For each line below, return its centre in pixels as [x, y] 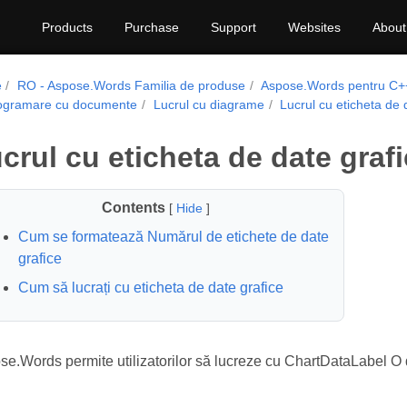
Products [67, 27]
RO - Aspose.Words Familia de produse [132, 85]
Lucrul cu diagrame [208, 104]
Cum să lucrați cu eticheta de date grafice [150, 288]
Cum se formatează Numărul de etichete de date [173, 237]
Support [233, 27]
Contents [133, 208]
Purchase [152, 27]
